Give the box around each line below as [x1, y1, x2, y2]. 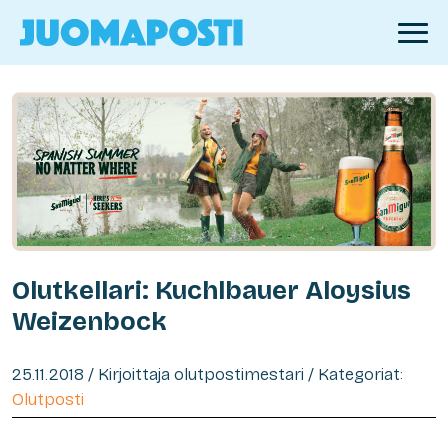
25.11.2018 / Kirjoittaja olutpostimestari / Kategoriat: [12, 363, 403, 385]
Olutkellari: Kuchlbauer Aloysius [12, 274, 411, 306]
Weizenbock [12, 305, 167, 337]
